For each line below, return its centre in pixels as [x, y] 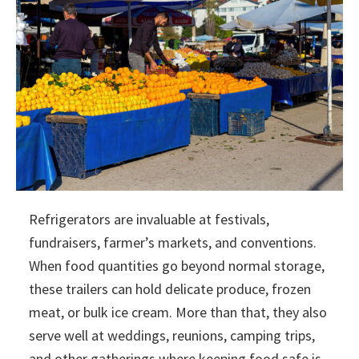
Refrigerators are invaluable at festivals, [149, 220]
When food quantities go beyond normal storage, [177, 266]
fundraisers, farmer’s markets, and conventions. [173, 243]
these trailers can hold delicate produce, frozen [170, 289]
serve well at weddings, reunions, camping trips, [172, 336]
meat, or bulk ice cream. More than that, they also [178, 313]
